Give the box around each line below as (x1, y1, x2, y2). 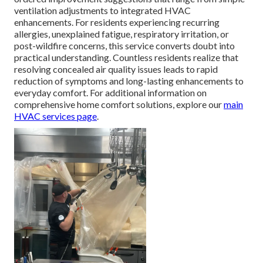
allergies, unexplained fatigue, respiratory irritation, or (14, 28, 229, 40)
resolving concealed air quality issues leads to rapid (14, 63, 218, 75)
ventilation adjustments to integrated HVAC (14, 5, 191, 16)
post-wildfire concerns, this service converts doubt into (14, 40, 235, 52)
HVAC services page (14, 110, 97, 122)
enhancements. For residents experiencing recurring (14, 16, 220, 28)
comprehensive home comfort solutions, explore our (14, 99, 224, 110)
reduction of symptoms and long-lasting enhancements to (14, 75, 244, 87)
